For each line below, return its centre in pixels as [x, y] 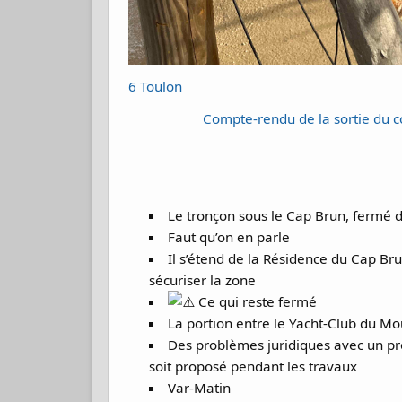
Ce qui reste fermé [256, 302]
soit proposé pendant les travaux [253, 367]
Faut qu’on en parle [229, 237]
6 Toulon [156, 86]
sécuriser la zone [202, 280]
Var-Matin [200, 388]
